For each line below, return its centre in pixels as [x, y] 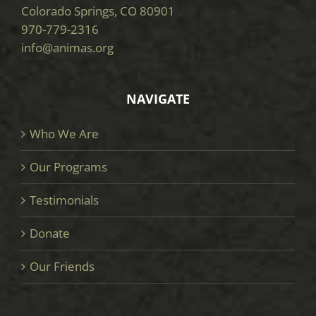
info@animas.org [67, 48]
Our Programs [68, 167]
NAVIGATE [158, 99]
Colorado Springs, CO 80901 [98, 11]
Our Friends [62, 267]
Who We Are [64, 134]
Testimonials [64, 200]
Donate [50, 233]
